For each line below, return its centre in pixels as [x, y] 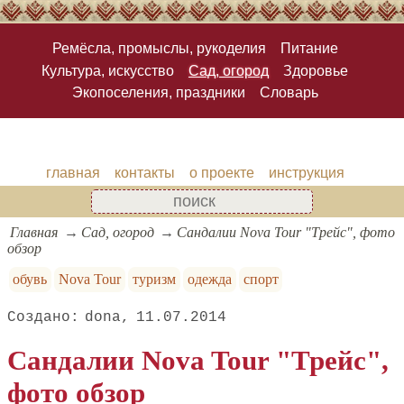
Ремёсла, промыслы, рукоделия [159, 49]
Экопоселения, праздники [158, 92]
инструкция [306, 172]
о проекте [221, 172]
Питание [309, 49]
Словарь [289, 92]
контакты [144, 172]
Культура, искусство [108, 70]
